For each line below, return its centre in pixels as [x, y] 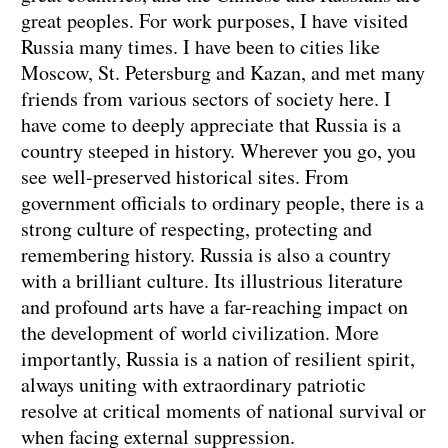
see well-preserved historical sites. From [185, 177]
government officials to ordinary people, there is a [222, 203]
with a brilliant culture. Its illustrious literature [212, 281]
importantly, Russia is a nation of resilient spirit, [218, 359]
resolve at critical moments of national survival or [223, 411]
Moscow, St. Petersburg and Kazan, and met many [223, 73]
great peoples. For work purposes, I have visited [214, 21]
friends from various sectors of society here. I [206, 99]
